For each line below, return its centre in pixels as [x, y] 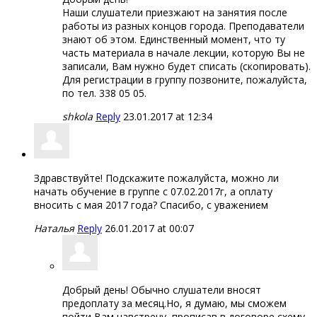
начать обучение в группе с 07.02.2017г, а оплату [153, 191]
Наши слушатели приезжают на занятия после [175, 12]
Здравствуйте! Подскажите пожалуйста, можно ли [156, 178]
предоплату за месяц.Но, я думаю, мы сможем [174, 303]
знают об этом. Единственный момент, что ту [174, 39]
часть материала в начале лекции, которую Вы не [184, 52]
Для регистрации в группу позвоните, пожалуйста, [185, 79]
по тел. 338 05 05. [104, 93]
